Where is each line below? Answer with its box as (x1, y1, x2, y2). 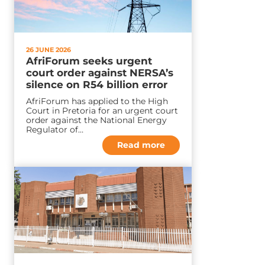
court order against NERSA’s (26, 67, 173, 79)
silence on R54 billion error (26, 79, 167, 91)
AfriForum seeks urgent (26, 55, 152, 67)
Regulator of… (26, 124, 83, 135)
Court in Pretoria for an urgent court (26, 105, 178, 117)
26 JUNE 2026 (26, 46, 71, 54)
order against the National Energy (26, 115, 167, 126)
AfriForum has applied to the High (26, 96, 168, 107)
